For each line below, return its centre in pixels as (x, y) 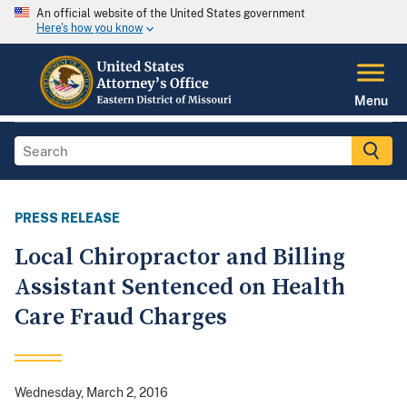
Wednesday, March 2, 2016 (91, 393)
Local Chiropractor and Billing (180, 258)
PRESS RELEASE (67, 218)
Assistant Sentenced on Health (180, 288)
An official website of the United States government (171, 14)
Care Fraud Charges (121, 318)
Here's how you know (89, 29)
